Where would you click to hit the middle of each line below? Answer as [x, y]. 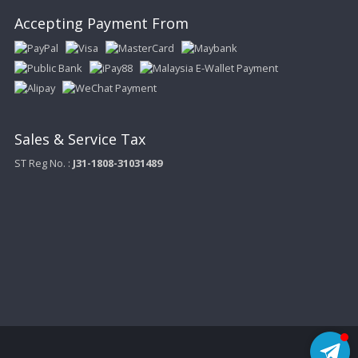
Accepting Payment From [101, 23]
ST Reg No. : [43, 163]
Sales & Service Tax [80, 139]
